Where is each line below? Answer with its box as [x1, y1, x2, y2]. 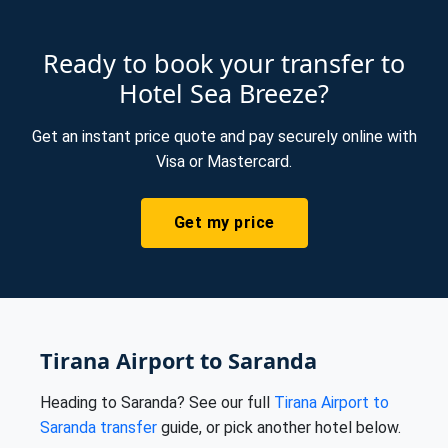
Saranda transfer [40, 418, 157, 437]
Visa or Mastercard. [156, 152, 292, 171]
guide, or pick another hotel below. [157, 418, 401, 437]
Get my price [173, 213, 275, 232]
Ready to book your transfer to [43, 46, 405, 80]
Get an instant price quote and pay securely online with [31, 127, 417, 146]
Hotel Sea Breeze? [119, 76, 329, 110]
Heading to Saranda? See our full [40, 393, 274, 412]
